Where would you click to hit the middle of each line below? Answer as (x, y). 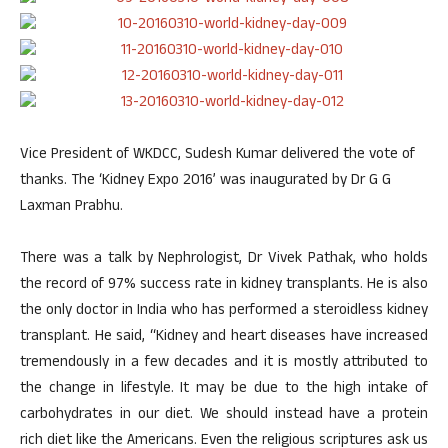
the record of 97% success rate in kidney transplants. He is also (224, 285)
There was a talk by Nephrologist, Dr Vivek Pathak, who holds (224, 259)
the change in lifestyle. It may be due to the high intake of (224, 389)
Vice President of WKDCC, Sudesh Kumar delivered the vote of (217, 155)
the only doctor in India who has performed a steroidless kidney (224, 311)
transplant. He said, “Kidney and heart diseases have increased (224, 337)
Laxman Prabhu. (71, 207)
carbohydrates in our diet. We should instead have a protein (224, 415)
